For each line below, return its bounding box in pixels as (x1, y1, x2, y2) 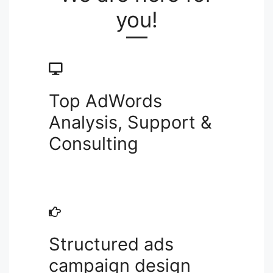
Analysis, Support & (49, 112, 212, 133)
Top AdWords (49, 90, 162, 112)
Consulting (49, 133, 138, 155)
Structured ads (49, 233, 174, 255)
